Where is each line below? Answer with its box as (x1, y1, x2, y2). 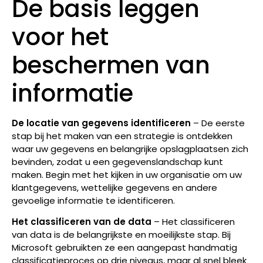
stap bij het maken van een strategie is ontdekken (12, 129, 232, 142)
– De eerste (191, 116, 245, 129)
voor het (12, 20, 109, 53)
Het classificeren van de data (12, 215, 151, 228)
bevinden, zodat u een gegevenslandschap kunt (12, 155, 223, 168)
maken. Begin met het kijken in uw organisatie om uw (12, 168, 242, 181)
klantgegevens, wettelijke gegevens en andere (12, 181, 217, 194)
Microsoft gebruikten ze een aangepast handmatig (12, 241, 237, 254)
